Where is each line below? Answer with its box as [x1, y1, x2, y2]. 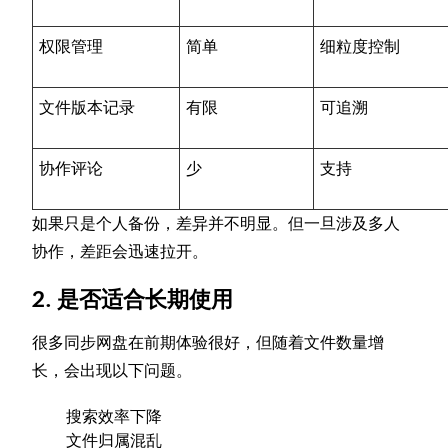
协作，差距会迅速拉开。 [32, 242, 209, 262]
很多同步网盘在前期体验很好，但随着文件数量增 [32, 333, 385, 353]
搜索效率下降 [66, 407, 163, 427]
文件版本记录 [39, 98, 136, 118]
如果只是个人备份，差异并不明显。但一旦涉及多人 [32, 214, 401, 234]
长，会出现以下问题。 [32, 361, 193, 381]
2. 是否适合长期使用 [32, 287, 234, 313]
